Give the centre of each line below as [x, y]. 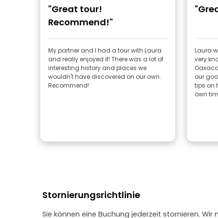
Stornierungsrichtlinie [91, 195]
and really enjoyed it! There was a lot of [106, 59]
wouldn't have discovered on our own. [105, 77]
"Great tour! [75, 9]
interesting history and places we [97, 68]
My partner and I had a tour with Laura [105, 50]
